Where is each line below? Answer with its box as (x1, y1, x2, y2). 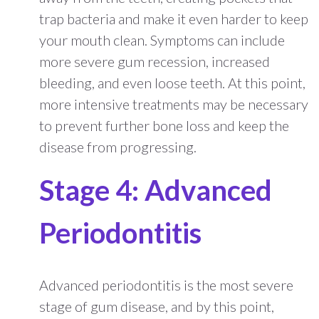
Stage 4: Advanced (39, 172, 272, 207)
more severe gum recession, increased (39, 52, 270, 70)
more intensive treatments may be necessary (39, 95, 308, 113)
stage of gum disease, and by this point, (39, 297, 274, 315)
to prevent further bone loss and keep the (39, 116, 289, 134)
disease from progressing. (39, 137, 197, 155)
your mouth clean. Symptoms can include (39, 31, 285, 48)
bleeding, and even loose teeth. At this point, (39, 73, 305, 91)
